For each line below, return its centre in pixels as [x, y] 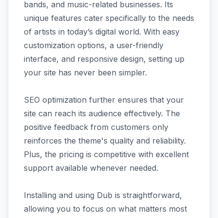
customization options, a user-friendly [94, 45]
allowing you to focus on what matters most [105, 209]
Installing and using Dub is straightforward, [103, 195]
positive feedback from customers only [96, 127]
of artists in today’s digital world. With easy [102, 31]
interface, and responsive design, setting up [104, 59]
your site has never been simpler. [85, 72]
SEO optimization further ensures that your [104, 100]
